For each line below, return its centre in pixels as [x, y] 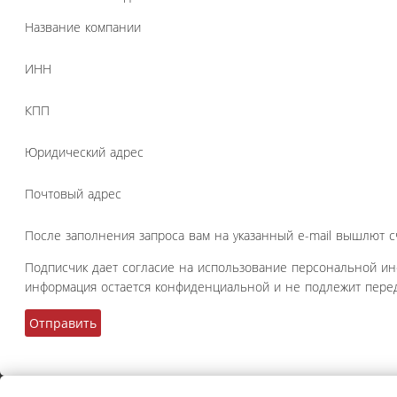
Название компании [83, 27]
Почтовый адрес [73, 194]
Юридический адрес [84, 152]
